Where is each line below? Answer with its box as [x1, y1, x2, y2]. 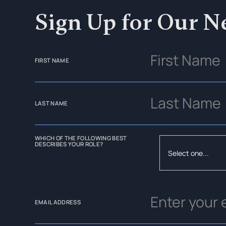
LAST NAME [34, 99, 68, 107]
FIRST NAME [34, 56, 69, 64]
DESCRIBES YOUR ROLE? [34, 140, 103, 148]
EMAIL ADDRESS [34, 198, 81, 206]
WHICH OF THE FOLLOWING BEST [34, 134, 127, 142]
